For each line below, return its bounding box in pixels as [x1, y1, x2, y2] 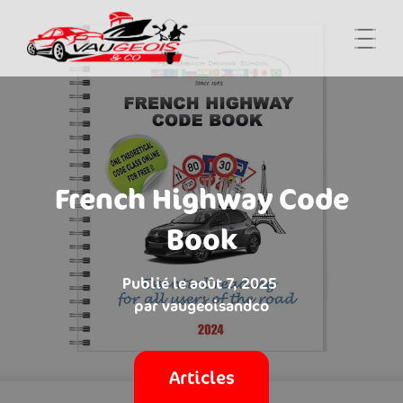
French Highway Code [54, 179, 349, 217]
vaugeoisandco [162, 295, 269, 316]
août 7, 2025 [190, 273, 277, 293]
